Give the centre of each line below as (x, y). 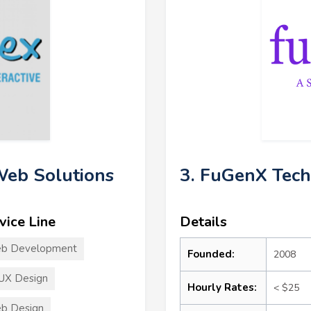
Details (203, 221)
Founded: (211, 254)
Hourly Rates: (222, 287)
